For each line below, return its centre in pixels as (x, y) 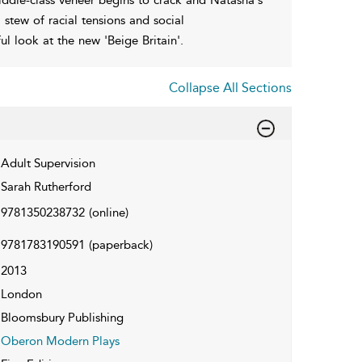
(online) (108, 212)
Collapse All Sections (230, 87)
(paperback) (120, 244)
